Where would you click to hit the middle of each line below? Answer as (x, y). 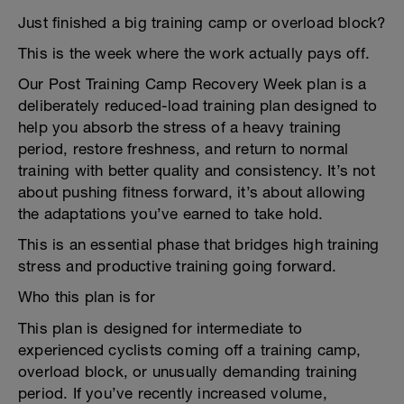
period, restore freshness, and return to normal (184, 149)
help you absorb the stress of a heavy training (180, 127)
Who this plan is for (87, 297)
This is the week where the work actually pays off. (194, 53)
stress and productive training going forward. (178, 266)
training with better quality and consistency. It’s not (197, 170)
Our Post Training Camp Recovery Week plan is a (193, 84)
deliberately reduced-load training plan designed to (198, 106)
